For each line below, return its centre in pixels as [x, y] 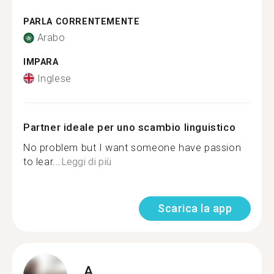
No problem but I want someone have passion [132, 147]
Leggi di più [86, 161]
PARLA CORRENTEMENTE [82, 21]
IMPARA [41, 62]
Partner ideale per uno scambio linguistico [130, 127]
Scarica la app [195, 208]
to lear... [42, 161]
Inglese [54, 78]
